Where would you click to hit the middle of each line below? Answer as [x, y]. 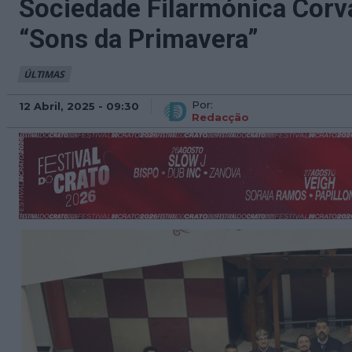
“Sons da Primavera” [139, 39]
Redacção [220, 117]
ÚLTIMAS [44, 74]
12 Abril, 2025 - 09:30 [79, 106]
